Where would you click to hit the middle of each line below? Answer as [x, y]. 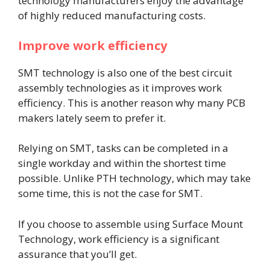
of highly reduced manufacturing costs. [113, 16]
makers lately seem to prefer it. [92, 118]
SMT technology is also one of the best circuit [125, 72]
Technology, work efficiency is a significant [119, 239]
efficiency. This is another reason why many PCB [132, 102]
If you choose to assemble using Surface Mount [130, 224]
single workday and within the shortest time [122, 163]
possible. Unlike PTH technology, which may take [134, 178]
